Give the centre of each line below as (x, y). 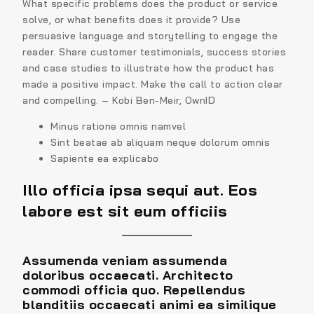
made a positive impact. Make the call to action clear (153, 84)
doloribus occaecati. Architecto (128, 275)
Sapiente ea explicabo (105, 159)
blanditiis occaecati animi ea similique (150, 304)
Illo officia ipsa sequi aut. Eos (140, 190)
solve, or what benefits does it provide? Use (131, 20)
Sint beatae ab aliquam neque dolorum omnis (160, 143)
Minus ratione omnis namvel (118, 127)
